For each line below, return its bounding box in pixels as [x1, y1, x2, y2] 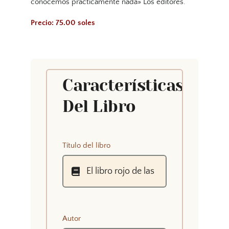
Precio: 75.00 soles [31, 18, 97, 28]
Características [62, 76, 184, 96]
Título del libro [62, 141, 110, 150]
